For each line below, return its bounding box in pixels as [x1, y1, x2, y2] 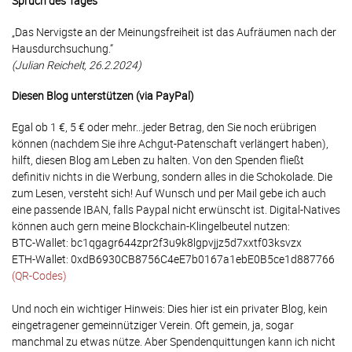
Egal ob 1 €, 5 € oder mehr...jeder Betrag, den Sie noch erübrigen [12, 119, 317, 135]
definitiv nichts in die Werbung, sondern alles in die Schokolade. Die [12, 169, 332, 185]
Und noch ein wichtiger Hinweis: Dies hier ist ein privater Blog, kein [12, 301, 328, 317]
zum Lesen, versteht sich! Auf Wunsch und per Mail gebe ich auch [12, 185, 326, 201]
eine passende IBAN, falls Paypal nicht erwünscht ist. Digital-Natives [12, 202, 340, 218]
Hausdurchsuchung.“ [12, 40, 113, 56]
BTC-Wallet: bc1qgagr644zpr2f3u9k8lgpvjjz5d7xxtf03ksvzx [12, 235, 302, 251]
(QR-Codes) [12, 268, 67, 284]
